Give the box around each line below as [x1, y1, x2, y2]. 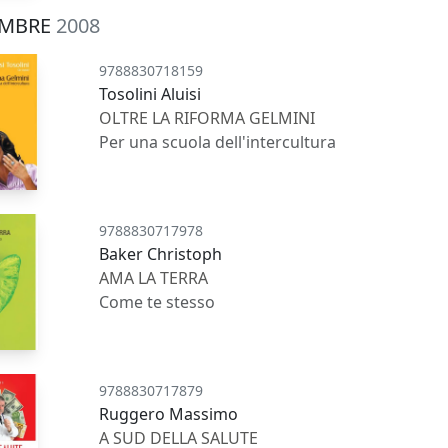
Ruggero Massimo [99, 402, 239, 425]
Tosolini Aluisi [99, 83, 202, 106]
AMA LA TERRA [99, 267, 209, 290]
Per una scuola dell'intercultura [99, 131, 337, 154]
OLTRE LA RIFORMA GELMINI [99, 107, 316, 130]
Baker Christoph [99, 243, 223, 266]
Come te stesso [99, 291, 216, 314]
